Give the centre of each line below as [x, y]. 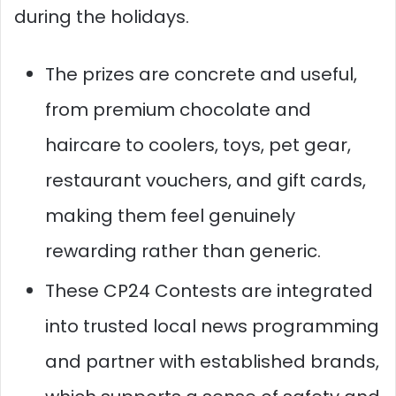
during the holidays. [102, 16]
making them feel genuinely [170, 215]
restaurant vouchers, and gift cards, [206, 180]
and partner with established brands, [212, 361]
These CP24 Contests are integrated [209, 290]
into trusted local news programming [212, 326]
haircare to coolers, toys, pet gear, [198, 145]
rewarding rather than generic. [183, 251]
